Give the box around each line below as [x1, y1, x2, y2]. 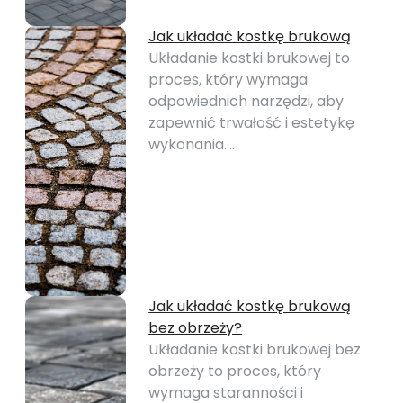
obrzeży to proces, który [148, 361, 322, 381]
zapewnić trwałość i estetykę [148, 112, 355, 133]
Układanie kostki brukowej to [148, 48, 351, 68]
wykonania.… [148, 134, 236, 155]
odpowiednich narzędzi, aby [148, 91, 345, 112]
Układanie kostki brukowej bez [148, 339, 362, 360]
